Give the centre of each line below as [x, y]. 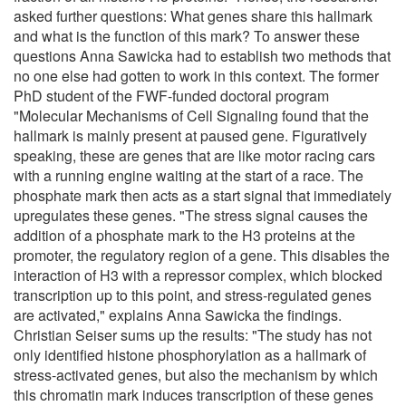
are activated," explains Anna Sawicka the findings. [178, 314]
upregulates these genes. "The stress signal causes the [191, 215]
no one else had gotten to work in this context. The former [196, 75]
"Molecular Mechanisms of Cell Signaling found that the [191, 115]
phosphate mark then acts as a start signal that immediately [203, 195]
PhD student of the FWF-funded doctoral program [171, 95]
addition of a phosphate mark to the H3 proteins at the [184, 235]
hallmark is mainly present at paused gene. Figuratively [190, 135]
